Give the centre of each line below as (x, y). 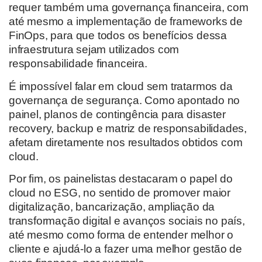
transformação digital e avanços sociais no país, (127, 221)
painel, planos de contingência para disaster (117, 114)
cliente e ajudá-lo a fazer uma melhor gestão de (125, 249)
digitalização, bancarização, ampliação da (112, 207)
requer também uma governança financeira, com (129, 8)
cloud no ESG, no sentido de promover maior (120, 193)
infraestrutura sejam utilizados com (94, 50)
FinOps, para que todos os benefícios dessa (118, 36)
